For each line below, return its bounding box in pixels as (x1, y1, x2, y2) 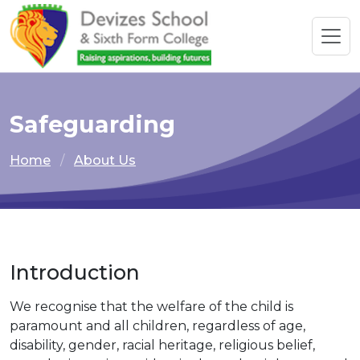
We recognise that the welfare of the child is (10, 298, 293, 314)
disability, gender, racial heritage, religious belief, (10, 337, 315, 353)
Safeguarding (10, 109, 175, 138)
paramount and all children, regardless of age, (10, 317, 305, 333)
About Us (74, 152, 136, 168)
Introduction (10, 260, 140, 284)
